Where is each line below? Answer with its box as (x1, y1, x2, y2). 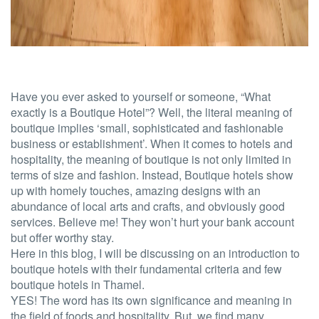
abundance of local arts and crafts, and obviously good (11, 198, 285, 214)
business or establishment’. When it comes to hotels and (11, 135, 293, 152)
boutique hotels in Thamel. (11, 276, 145, 293)
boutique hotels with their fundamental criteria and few (11, 261, 282, 277)
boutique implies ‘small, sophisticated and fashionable (11, 120, 283, 136)
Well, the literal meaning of (155, 104, 292, 120)
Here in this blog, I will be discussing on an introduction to (11, 245, 300, 261)
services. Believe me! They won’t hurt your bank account (11, 214, 294, 230)
